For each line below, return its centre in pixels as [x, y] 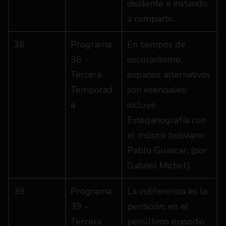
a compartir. [151, 19]
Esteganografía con [166, 120]
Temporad [92, 90]
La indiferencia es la [167, 191]
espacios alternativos [169, 75]
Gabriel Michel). [159, 165]
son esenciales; [157, 90]
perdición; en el [158, 206]
